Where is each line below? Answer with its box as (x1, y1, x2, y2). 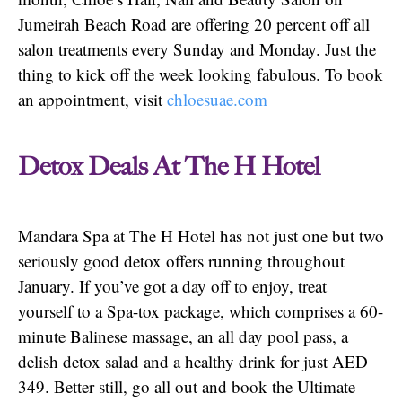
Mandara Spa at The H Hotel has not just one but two (18, 223, 384, 247)
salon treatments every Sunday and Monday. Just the (18, 38, 376, 61)
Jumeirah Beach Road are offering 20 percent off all (18, 13, 370, 36)
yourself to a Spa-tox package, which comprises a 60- (18, 299, 383, 322)
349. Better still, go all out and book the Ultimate (18, 374, 355, 398)
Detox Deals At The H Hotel (18, 151, 320, 182)
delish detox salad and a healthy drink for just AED (18, 349, 368, 372)
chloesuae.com (167, 88, 267, 111)
